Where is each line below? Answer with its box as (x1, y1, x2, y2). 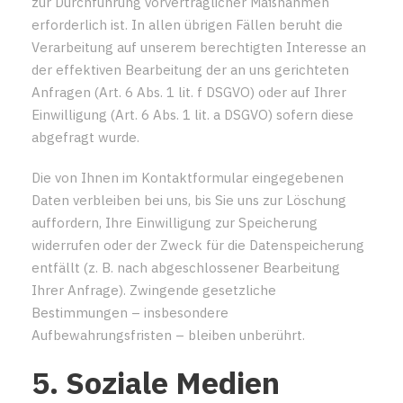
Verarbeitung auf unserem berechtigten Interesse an (31, 38, 366, 56)
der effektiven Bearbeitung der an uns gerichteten (31, 60, 349, 78)
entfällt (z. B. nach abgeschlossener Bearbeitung (31, 258, 340, 276)
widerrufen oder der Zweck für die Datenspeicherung (31, 236, 364, 254)
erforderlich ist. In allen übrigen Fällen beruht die (31, 15, 343, 33)
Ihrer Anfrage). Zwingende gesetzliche (31, 281, 276, 299)
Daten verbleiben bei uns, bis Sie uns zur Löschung (31, 191, 346, 209)
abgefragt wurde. (31, 128, 139, 146)
